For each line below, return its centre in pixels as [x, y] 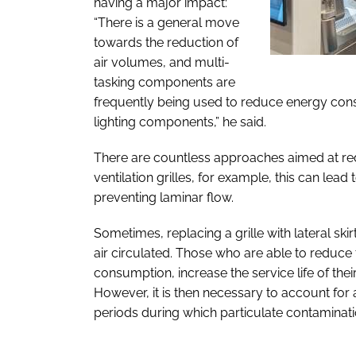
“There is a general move [166, 22]
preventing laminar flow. [164, 197]
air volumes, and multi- [162, 62]
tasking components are [164, 82]
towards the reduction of [166, 42]
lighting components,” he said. [180, 122]
